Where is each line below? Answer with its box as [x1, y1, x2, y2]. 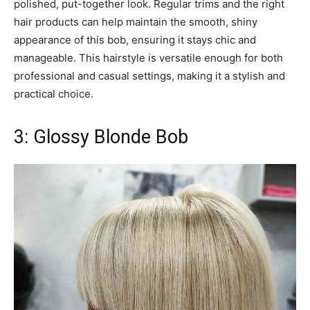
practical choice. [14, 86, 93, 100]
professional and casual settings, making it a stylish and [14, 69, 285, 82]
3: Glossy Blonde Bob [14, 125, 188, 148]
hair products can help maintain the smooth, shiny [14, 15, 257, 28]
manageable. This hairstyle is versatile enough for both [14, 51, 283, 64]
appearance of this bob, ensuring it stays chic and [14, 33, 256, 46]
